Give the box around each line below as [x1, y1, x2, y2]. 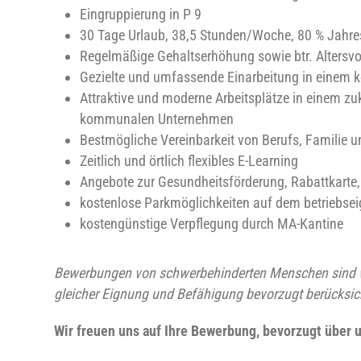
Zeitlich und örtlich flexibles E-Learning [80, 152, 298, 169]
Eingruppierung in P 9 [80, 6, 201, 23]
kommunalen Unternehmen [80, 110, 234, 127]
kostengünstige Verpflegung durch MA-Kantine [80, 215, 343, 232]
